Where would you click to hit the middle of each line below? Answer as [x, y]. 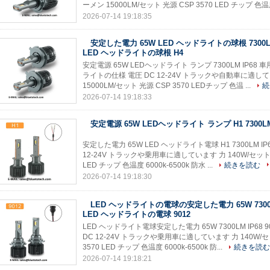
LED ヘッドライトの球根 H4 [133, 53]
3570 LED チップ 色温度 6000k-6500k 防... [153, 247]
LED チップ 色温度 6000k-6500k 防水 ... [149, 165]
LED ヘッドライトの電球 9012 [137, 214]
